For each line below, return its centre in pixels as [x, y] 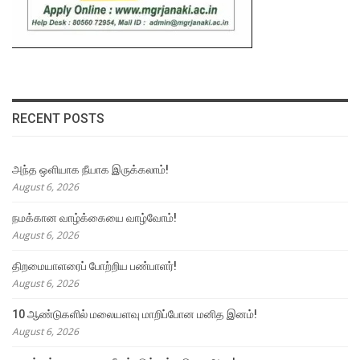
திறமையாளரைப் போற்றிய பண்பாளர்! [94, 266]
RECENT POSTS [58, 118]
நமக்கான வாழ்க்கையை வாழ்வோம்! [94, 218]
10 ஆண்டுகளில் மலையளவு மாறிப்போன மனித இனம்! [135, 315]
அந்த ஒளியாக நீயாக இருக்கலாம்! [90, 170]
